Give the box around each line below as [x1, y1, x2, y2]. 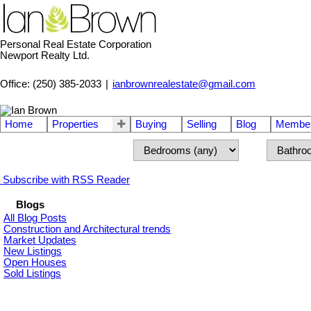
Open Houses [3, 256, 67, 268]
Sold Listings [3, 267, 61, 279]
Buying [135, 118, 167, 130]
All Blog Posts [3, 212, 67, 224]
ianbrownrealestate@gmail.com [112, 78, 255, 90]
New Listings [3, 245, 62, 257]
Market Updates [3, 234, 76, 246]
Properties [52, 118, 99, 130]
